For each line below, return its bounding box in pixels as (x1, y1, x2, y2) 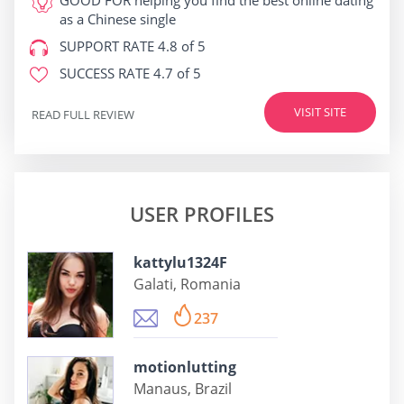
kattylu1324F (133, 252, 227, 273)
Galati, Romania (133, 274, 241, 295)
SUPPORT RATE (60, 37, 154, 56)
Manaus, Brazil (133, 379, 232, 399)
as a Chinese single (60, 10, 176, 29)
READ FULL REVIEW (32, 106, 134, 123)
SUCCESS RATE (60, 64, 150, 83)
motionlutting (133, 357, 236, 378)
